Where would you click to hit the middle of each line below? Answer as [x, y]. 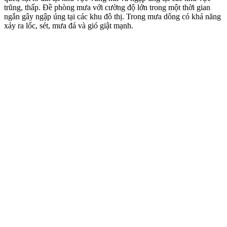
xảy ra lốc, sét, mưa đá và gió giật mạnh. [69, 25]
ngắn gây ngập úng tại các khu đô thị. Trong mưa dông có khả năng [112, 16]
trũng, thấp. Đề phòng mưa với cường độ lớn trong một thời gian [107, 7]
